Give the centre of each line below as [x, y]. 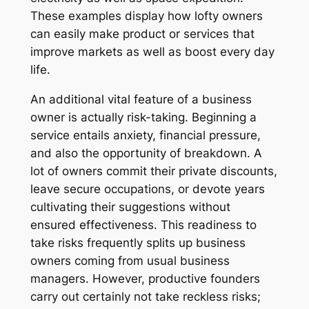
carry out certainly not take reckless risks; [145, 296]
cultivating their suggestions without [130, 207]
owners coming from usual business [130, 260]
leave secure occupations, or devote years [147, 189]
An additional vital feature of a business [141, 99]
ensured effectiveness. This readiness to [143, 225]
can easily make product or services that [142, 33]
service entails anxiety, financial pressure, [145, 135]
